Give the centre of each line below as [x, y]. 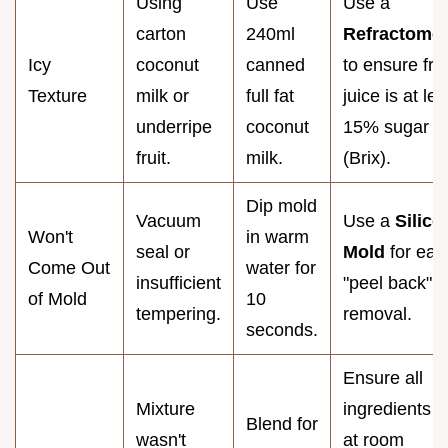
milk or [162, 95]
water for [281, 267]
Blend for [282, 423]
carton [161, 33]
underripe [174, 126]
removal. [377, 313]
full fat [270, 95]
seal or [163, 251]
